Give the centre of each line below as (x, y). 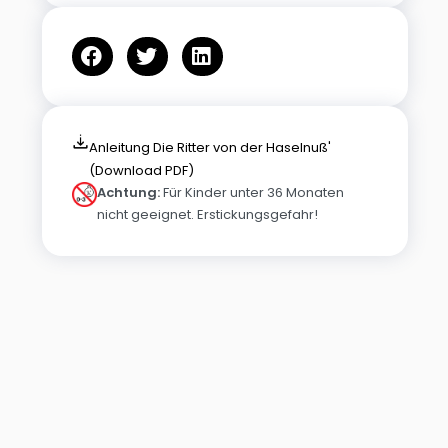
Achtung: (129, 192)
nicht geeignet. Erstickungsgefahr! (208, 214)
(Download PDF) (142, 170)
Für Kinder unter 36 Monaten (252, 192)
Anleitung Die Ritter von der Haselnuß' (210, 147)
